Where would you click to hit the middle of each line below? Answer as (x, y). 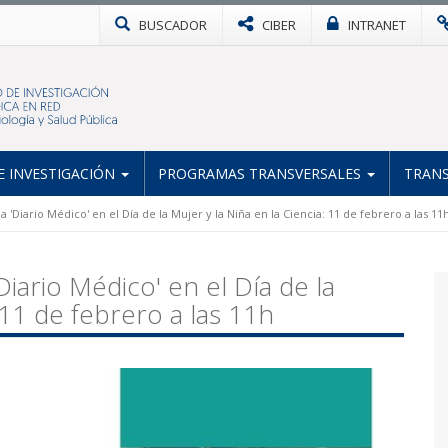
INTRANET (377, 25)
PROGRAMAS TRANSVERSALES (261, 173)
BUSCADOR (173, 25)
